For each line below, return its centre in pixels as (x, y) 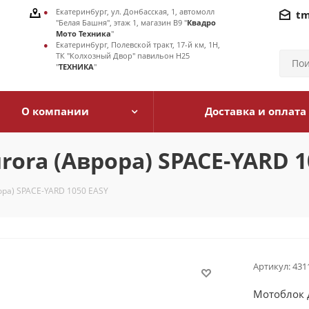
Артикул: (272, 266)
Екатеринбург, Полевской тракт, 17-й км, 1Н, (138, 44)
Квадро (201, 22)
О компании (55, 111)
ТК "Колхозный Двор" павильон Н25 (123, 56)
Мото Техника (83, 33)
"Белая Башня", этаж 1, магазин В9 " (121, 22)
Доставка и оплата (255, 111)
